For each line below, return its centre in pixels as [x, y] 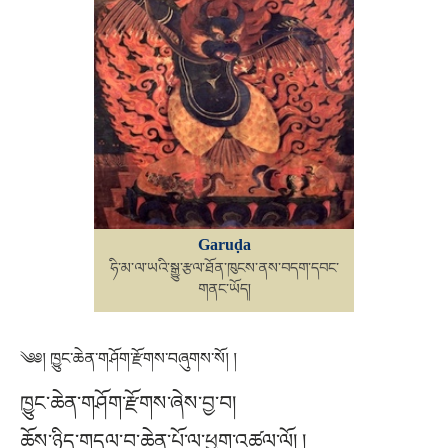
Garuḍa [224, 245]
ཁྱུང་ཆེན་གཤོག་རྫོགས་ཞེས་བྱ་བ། [128, 402]
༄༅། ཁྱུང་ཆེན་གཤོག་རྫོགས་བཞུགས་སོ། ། [128, 359]
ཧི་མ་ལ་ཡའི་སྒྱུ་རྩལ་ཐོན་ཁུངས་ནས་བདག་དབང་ [224, 268]
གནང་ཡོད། [224, 289]
